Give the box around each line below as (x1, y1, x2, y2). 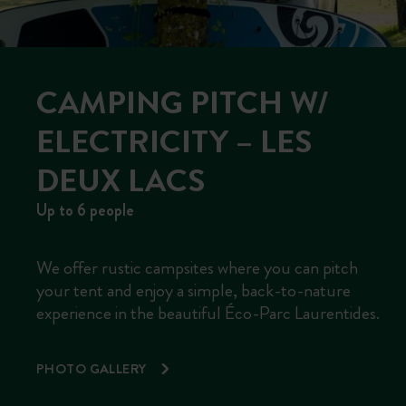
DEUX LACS (36, 158, 205, 203)
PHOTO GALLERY (36, 359, 150, 379)
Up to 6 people (36, 198, 134, 222)
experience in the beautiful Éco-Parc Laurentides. (36, 300, 380, 326)
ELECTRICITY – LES (36, 119, 312, 164)
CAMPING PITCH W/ (36, 80, 328, 125)
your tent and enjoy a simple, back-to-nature (36, 277, 351, 304)
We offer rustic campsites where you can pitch (36, 255, 358, 281)
